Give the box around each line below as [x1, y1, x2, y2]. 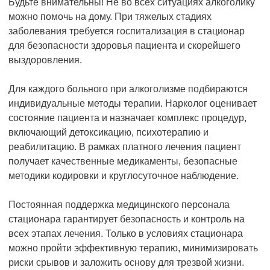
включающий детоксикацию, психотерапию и [8, 127, 209, 137]
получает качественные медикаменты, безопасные [8, 156, 237, 166]
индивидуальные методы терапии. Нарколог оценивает [8, 98, 257, 108]
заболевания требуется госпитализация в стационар [8, 26, 245, 36]
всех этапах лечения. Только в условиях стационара [8, 228, 243, 239]
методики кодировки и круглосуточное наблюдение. [8, 171, 239, 181]
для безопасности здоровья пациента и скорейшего [8, 40, 240, 51]
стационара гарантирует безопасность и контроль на [8, 214, 245, 224]
